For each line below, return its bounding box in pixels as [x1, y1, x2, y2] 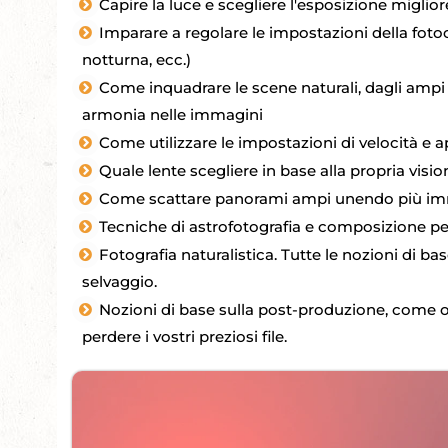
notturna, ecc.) [82, 50, 191, 69]
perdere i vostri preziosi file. [82, 327, 287, 346]
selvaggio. [82, 272, 157, 291]
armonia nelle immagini [82, 105, 263, 124]
